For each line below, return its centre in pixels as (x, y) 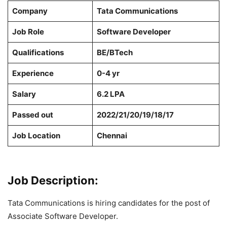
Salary (24, 94)
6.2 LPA (110, 94)
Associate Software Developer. (63, 216)
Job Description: (53, 181)
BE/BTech (115, 53)
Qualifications (38, 53)
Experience (33, 73)
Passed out (32, 115)
